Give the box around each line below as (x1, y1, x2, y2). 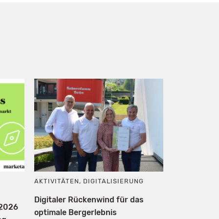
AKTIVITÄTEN (34, 177, 79, 185)
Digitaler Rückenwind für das (34, 195, 144, 204)
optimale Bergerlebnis (34, 207, 117, 217)
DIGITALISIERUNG (83, 177, 144, 185)
